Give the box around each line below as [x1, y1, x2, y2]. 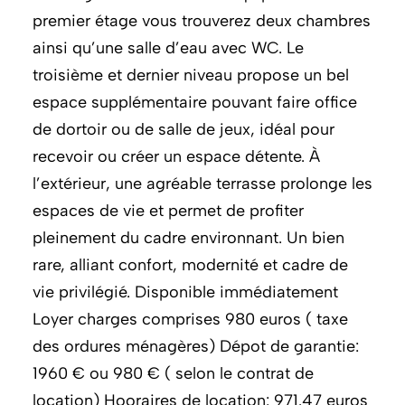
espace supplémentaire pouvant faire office [33, 92, 357, 112]
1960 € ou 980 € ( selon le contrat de [33, 363, 314, 383]
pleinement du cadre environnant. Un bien [33, 228, 344, 248]
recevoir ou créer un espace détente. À [33, 146, 320, 166]
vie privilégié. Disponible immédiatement [33, 282, 338, 302]
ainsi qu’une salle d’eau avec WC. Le [33, 38, 304, 58]
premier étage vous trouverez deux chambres [33, 11, 371, 31]
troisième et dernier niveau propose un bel [33, 65, 349, 85]
